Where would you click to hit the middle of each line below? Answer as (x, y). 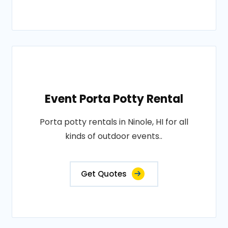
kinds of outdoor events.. (114, 136)
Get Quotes (104, 174)
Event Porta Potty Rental (114, 99)
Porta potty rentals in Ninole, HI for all (114, 122)
